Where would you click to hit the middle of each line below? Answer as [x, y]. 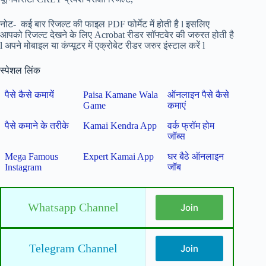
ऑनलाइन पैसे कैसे [199, 94]
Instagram [23, 167]
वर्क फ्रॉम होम [191, 125]
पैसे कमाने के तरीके [37, 125]
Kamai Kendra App [120, 125]
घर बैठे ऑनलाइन [196, 156]
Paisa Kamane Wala [121, 94]
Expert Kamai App [119, 156]
